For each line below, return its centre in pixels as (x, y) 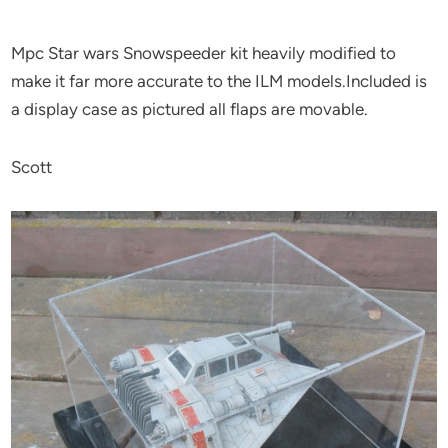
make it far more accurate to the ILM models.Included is (219, 80)
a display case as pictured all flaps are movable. (190, 108)
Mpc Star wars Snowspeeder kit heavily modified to (204, 52)
